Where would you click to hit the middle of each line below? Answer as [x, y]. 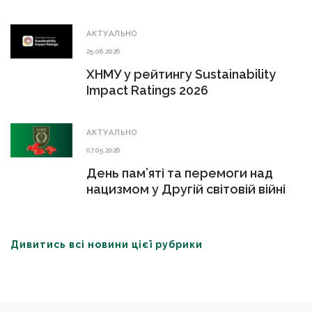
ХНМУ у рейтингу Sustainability [181, 74]
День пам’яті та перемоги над [180, 173]
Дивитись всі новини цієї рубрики [107, 244]
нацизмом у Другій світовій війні [186, 189]
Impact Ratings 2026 [147, 90]
